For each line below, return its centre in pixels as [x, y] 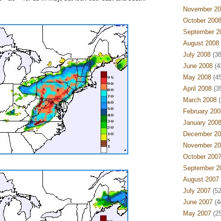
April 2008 [197, 89]
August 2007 [201, 179]
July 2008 [197, 55]
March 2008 [200, 100]
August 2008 [201, 43]
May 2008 [197, 77]
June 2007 [198, 202]
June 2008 [198, 66]
